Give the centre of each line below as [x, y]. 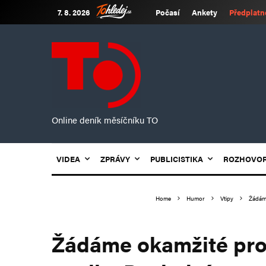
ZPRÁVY [115, 159]
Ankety [205, 12]
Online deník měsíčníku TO [105, 120]
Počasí [168, 12]
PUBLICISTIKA [177, 159]
